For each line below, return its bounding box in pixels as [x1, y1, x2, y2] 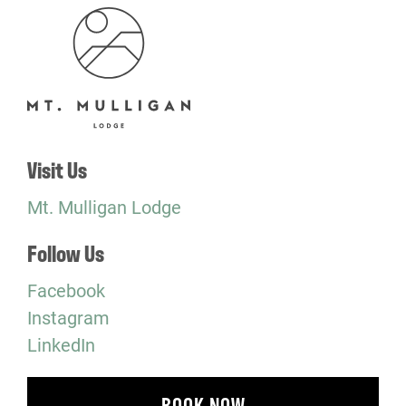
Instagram [27, 304, 110, 329]
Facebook [27, 277, 105, 302]
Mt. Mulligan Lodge [27, 194, 181, 218]
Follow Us [27, 236, 104, 267]
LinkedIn [27, 332, 95, 356]
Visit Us [27, 152, 87, 184]
